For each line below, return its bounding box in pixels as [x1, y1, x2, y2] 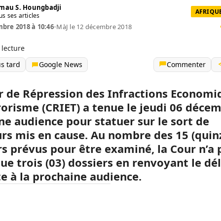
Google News [39, 60, 82, 69]
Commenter [167, 60, 206, 69]
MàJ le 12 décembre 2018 [56, 22, 132, 31]
